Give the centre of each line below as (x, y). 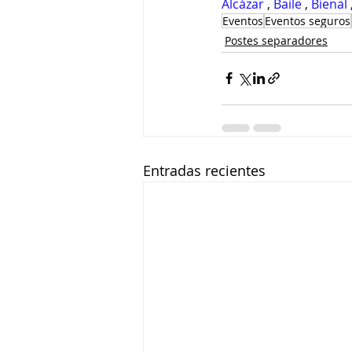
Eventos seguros (308, 20)
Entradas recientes (204, 170)
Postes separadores (276, 40)
